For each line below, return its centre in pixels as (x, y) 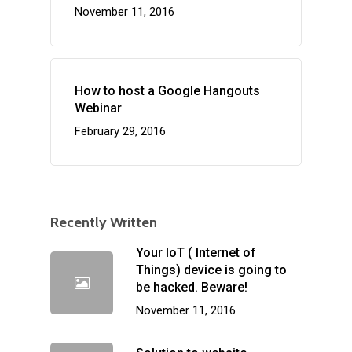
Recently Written (104, 223)
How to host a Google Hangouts (167, 91)
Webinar (98, 108)
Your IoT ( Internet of (196, 253)
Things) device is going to (211, 270)
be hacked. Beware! (192, 288)
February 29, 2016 (120, 132)
